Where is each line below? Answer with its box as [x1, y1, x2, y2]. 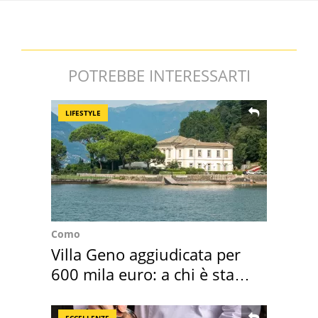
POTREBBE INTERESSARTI [67, 64, 251, 86]
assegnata [51, 283, 125, 305]
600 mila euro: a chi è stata [51, 263, 248, 285]
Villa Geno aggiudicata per [51, 243, 241, 265]
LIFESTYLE [65, 107, 101, 118]
